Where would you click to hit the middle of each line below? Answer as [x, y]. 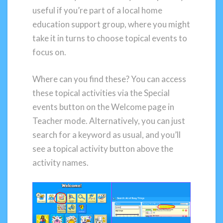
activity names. [60, 162]
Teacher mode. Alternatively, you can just [109, 120]
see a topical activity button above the [103, 148]
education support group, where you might [111, 24]
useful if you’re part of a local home [97, 10]
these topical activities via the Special [101, 93]
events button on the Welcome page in [103, 107]
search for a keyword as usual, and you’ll [107, 134]
